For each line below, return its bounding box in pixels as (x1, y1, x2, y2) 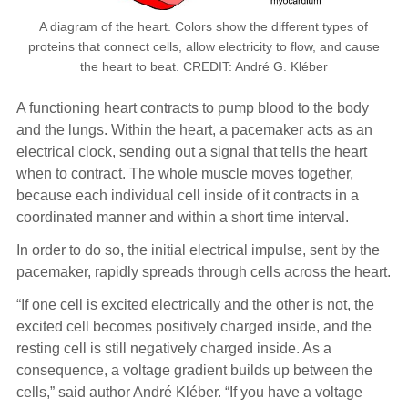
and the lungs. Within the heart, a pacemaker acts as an (15, 122, 372, 138)
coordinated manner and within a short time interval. (15, 209, 349, 226)
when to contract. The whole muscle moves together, (15, 166, 353, 182)
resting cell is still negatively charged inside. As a (15, 341, 331, 357)
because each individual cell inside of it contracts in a (15, 188, 359, 204)
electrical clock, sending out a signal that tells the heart (15, 144, 367, 160)
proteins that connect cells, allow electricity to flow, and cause (27, 39, 380, 55)
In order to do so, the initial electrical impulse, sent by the (15, 242, 380, 259)
